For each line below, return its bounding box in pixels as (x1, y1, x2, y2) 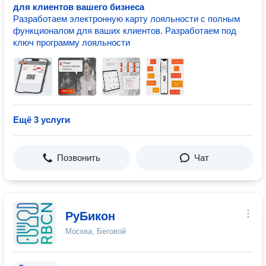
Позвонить (57, 153, 100, 163)
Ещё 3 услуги (13, 115, 70, 125)
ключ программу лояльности (13, 37, 130, 47)
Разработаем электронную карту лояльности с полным (13, 14, 240, 24)
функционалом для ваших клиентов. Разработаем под (13, 26, 236, 36)
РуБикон (65, 210, 115, 223)
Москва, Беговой (65, 227, 126, 236)
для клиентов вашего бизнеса (13, 2, 144, 12)
